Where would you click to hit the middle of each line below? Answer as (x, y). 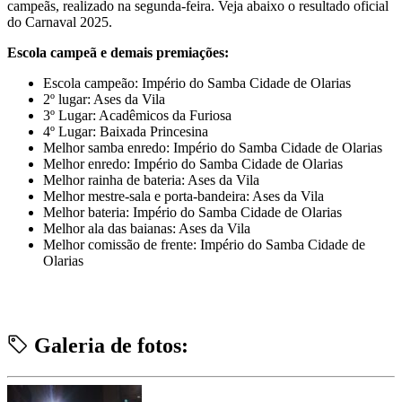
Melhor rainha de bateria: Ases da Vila (151, 179)
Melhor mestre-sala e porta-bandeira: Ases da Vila (184, 196)
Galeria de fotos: (109, 345)
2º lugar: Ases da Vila (104, 99)
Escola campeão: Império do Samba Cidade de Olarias (197, 83)
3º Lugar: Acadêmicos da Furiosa (137, 115)
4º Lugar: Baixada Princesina (126, 131)
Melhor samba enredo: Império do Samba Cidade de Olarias (213, 147)
